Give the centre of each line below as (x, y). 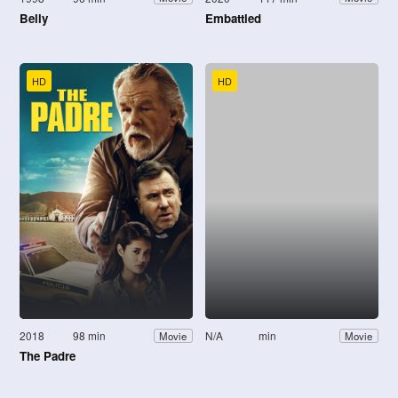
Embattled (233, 18)
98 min (90, 336)
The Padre (48, 356)
